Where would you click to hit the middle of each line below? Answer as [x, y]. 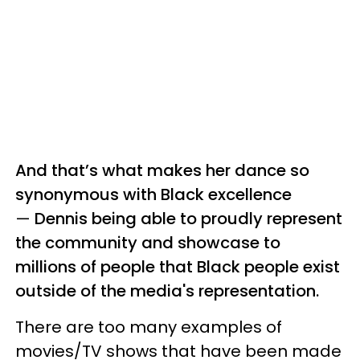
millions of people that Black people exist [178, 266]
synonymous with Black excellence [153, 194]
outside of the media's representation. [167, 290]
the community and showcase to [148, 242]
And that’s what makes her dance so [162, 170]
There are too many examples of [149, 327]
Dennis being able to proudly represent [186, 218]
